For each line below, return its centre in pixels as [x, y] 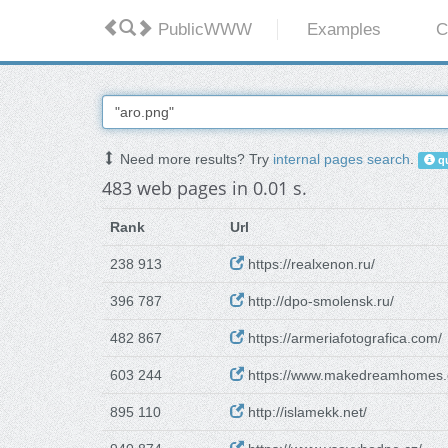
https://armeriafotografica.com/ [343, 338]
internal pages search [341, 159]
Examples [344, 30]
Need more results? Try [194, 159]
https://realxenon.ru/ [309, 264]
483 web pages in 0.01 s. [204, 188]
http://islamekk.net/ [305, 412]
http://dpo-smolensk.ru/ [319, 301]
